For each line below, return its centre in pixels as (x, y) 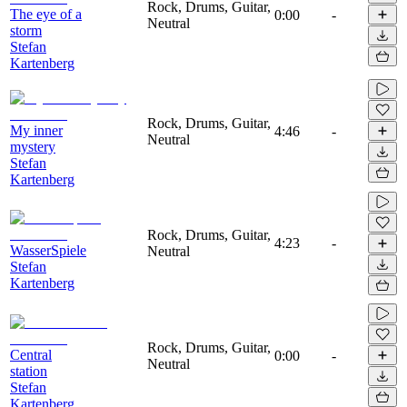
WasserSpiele (48, 250)
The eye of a (46, 14)
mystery (33, 146)
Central (31, 354)
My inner (36, 130)
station (29, 371)
